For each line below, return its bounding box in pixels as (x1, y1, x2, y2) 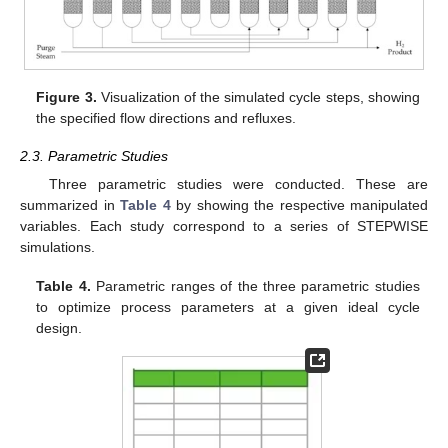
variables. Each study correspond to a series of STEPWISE (20, 218, 428, 235)
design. (36, 319, 83, 336)
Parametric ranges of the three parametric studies (90, 277, 420, 294)
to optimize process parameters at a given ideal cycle (36, 298, 420, 315)
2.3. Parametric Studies (20, 148, 168, 165)
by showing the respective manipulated (170, 197, 428, 214)
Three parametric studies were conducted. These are (48, 176, 428, 193)
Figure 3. (36, 89, 97, 106)
